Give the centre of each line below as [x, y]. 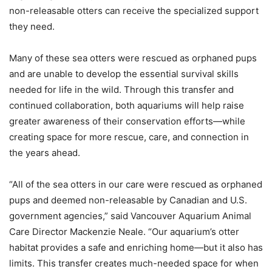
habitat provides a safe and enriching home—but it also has [136, 247]
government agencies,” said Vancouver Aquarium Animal [130, 216]
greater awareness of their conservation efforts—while [127, 121]
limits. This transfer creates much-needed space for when [134, 263]
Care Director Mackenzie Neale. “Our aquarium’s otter [124, 232]
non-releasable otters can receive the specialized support [134, 11]
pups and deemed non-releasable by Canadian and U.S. [128, 200]
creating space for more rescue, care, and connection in [129, 137]
